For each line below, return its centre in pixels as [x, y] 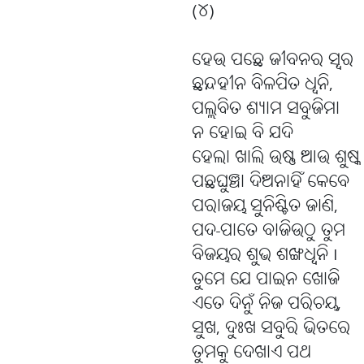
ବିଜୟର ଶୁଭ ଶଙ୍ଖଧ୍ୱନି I [265, 256]
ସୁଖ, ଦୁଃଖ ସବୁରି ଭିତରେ [271, 329]
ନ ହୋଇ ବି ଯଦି [243, 134]
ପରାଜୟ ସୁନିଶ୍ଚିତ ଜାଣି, [265, 207]
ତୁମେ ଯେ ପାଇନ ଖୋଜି [266, 280]
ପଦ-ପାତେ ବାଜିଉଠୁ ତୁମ [269, 232]
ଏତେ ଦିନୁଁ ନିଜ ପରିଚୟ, [266, 305]
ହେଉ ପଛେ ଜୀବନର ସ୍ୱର [273, 61]
